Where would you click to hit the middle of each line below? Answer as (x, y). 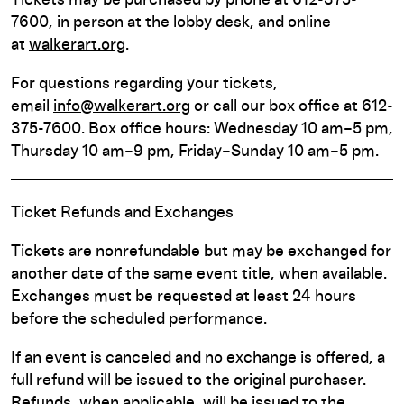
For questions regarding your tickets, (144, 84)
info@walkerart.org (122, 106)
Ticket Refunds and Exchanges (122, 213)
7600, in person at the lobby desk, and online (171, 23)
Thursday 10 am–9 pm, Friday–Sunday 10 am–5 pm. (195, 151)
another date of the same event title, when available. (199, 274)
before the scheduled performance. (139, 319)
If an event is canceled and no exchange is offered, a (198, 358)
